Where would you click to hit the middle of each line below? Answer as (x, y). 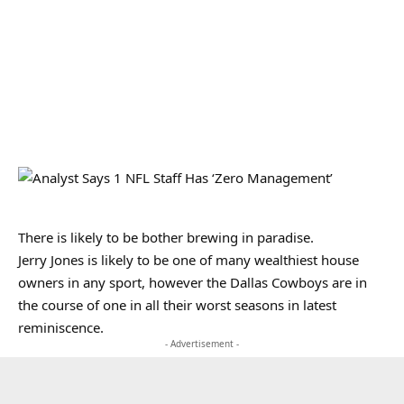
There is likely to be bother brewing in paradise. (166, 237)
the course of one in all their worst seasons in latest (177, 305)
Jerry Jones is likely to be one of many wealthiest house (188, 260)
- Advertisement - (202, 344)
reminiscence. (61, 327)
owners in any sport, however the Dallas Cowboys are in (193, 282)
